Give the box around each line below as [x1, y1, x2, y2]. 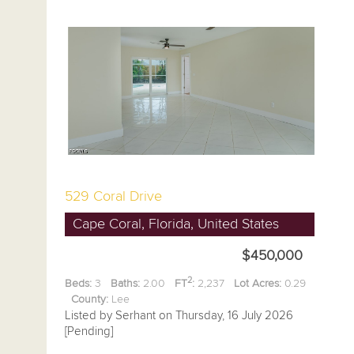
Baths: [111, 277, 140, 291]
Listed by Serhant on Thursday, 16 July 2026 [65, 308, 293, 323]
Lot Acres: [234, 277, 281, 291]
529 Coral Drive [65, 188, 162, 205]
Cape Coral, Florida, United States [73, 216, 279, 233]
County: [71, 292, 108, 307]
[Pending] [65, 324, 113, 339]
